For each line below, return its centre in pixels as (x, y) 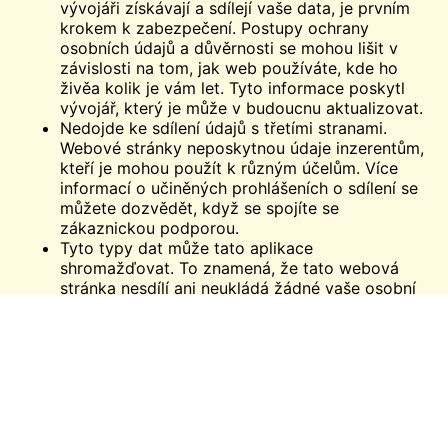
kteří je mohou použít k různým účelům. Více (229, 168)
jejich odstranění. (124, 388)
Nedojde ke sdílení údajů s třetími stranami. (223, 128)
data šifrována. (116, 328)
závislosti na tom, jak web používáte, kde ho (229, 68)
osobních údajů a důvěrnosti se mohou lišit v (229, 48)
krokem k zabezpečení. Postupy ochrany (214, 28)
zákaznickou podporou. (149, 228)
